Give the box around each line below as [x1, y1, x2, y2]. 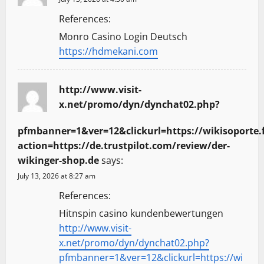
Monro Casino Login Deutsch [59, 29, 187, 43]
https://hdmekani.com [59, 44, 158, 58]
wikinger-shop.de [18, 153, 99, 167]
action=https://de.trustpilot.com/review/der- [18, 138, 230, 152]
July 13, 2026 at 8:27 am [18, 170, 95, 181]
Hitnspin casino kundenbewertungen [59, 206, 223, 220]
